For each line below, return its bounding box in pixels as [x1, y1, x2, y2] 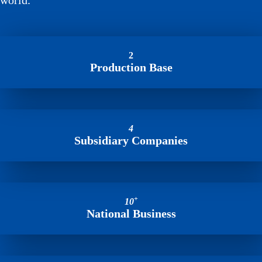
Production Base [89, 61, 173, 74]
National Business [86, 207, 176, 220]
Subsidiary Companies [74, 134, 188, 147]
